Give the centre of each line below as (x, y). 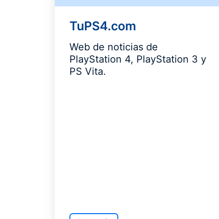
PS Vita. (88, 71)
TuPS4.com (103, 26)
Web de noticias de (114, 47)
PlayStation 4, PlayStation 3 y (138, 59)
